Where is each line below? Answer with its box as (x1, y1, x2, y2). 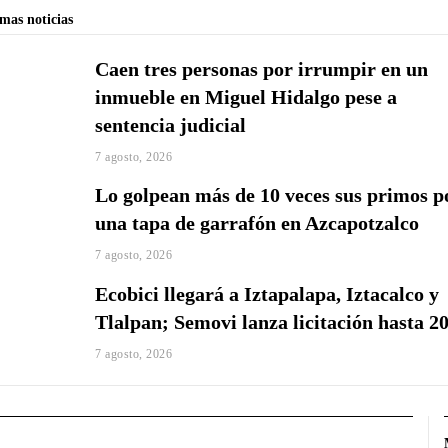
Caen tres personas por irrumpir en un (95, 57, 429, 80)
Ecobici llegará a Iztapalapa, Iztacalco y (95, 283, 440, 306)
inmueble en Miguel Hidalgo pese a (95, 85, 398, 108)
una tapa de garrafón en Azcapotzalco (95, 211, 420, 234)
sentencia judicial (95, 113, 247, 136)
